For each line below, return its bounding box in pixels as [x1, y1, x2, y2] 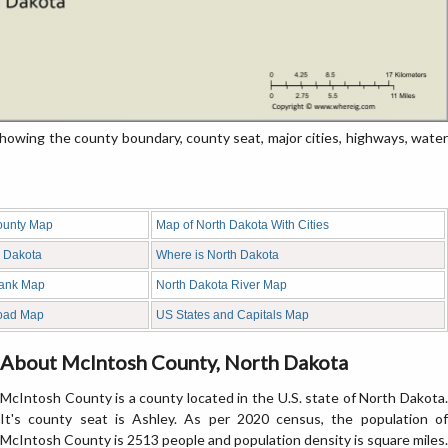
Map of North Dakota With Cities [156, 218, 329, 232]
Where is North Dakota [156, 248, 279, 262]
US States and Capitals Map [156, 308, 309, 322]
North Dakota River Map [156, 278, 287, 292]
